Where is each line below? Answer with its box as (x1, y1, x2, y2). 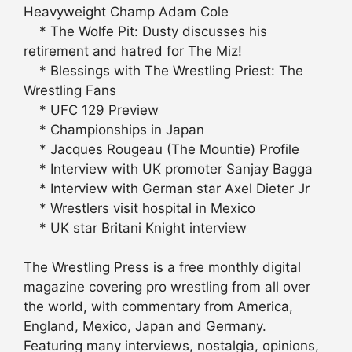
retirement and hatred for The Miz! (24, 42, 242, 59)
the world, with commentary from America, (24, 299, 293, 315)
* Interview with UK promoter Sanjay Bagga (24, 160, 313, 177)
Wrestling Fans (24, 82, 116, 98)
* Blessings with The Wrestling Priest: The (24, 62, 303, 79)
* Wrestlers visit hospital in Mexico (24, 200, 255, 216)
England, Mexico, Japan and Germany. (24, 318, 266, 335)
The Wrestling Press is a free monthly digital (24, 259, 301, 276)
